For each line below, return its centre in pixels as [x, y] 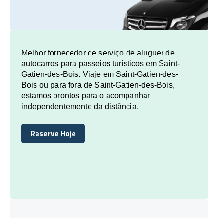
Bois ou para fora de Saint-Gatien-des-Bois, [98, 85]
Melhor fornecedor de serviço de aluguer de [98, 53]
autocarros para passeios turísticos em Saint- [101, 63]
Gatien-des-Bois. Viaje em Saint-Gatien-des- [100, 74]
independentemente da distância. [80, 106]
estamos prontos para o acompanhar [86, 95]
